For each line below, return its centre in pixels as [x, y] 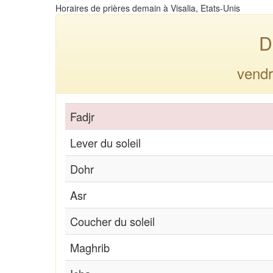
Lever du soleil [105, 142]
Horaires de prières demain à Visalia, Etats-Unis [148, 8]
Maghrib [90, 247]
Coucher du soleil [112, 221]
